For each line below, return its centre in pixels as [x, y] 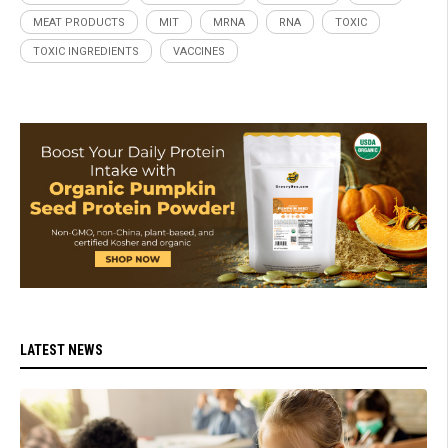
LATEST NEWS [61, 349]
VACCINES [199, 51]
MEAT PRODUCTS [79, 22]
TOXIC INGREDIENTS [86, 51]
